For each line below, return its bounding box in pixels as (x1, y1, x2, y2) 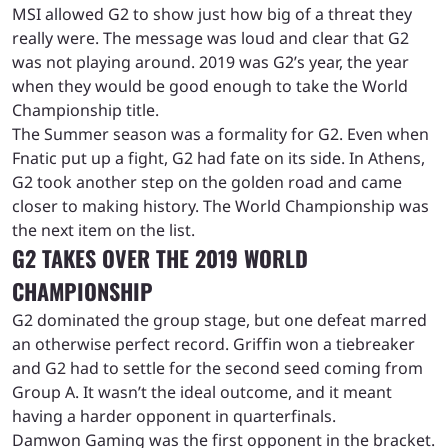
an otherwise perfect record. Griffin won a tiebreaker (12, 333, 415, 356)
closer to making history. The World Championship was (12, 195, 429, 218)
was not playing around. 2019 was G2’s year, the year (12, 51, 409, 74)
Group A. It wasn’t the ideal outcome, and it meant (12, 381, 392, 404)
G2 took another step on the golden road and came (12, 171, 402, 194)
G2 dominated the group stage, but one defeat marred (12, 309, 427, 332)
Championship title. (12, 99, 159, 122)
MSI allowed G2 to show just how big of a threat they (12, 3, 412, 26)
